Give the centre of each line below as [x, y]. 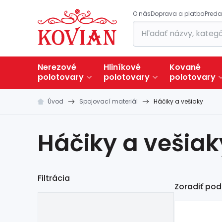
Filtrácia [54, 178]
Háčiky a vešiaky [178, 101]
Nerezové [57, 67]
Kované [185, 67]
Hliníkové [122, 67]
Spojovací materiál [109, 101]
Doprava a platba [178, 14]
